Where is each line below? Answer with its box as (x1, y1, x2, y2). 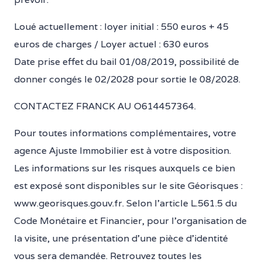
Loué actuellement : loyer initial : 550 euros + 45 (14, 20, 229, 33)
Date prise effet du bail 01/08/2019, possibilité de (14, 56, 239, 68)
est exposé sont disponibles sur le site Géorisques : (14, 180, 243, 192)
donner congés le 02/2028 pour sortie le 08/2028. (14, 73, 240, 85)
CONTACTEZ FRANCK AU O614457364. (14, 100, 196, 112)
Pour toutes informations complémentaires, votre (14, 127, 236, 139)
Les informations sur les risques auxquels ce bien (14, 162, 235, 174)
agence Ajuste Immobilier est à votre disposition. (14, 144, 231, 157)
